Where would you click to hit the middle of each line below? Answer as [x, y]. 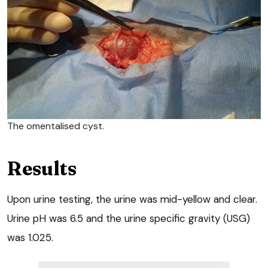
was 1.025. [30, 238]
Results [42, 169]
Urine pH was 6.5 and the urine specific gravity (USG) [129, 219]
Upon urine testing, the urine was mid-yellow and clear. [132, 200]
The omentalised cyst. [56, 126]
